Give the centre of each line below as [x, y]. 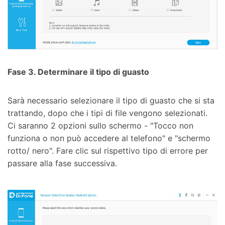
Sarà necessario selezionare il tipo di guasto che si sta [111, 101]
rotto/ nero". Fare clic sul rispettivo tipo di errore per [108, 151]
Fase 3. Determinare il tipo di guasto [78, 72]
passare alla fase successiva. [62, 163]
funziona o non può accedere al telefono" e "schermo [109, 138]
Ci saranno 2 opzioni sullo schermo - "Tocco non [100, 126]
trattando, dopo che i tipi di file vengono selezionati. [107, 113]
